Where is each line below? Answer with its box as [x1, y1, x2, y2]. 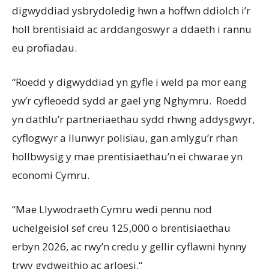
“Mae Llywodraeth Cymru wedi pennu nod [12, 202, 212, 217]
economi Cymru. [12, 168, 94, 183]
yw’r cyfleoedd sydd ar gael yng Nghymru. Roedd [12, 94, 247, 108]
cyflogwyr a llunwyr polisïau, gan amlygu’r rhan [12, 131, 238, 145]
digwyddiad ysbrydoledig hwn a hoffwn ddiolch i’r [12, 4, 250, 18]
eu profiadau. [12, 41, 77, 55]
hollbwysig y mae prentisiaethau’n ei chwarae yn [12, 150, 243, 164]
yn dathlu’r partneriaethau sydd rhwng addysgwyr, [12, 112, 255, 127]
